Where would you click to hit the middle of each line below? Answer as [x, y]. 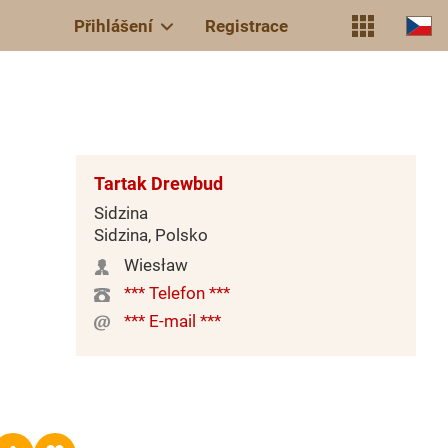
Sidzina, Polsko [151, 235]
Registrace [246, 25]
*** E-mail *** [172, 321]
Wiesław [156, 265]
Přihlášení [113, 25]
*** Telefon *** [177, 293]
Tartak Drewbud [158, 183]
